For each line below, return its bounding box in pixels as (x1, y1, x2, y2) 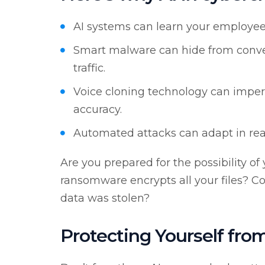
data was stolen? (60, 191, 150, 205)
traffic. (73, 61, 105, 75)
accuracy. (73, 102, 122, 116)
